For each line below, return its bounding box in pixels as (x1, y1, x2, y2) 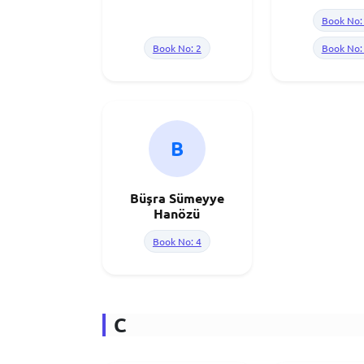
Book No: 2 (152, 41, 201, 54)
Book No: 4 (152, 235, 201, 248)
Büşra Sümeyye (129, 189, 224, 206)
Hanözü (154, 205, 201, 222)
